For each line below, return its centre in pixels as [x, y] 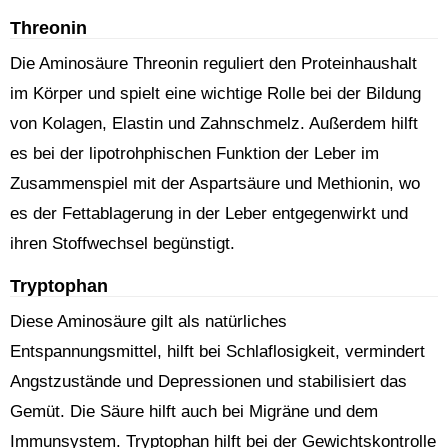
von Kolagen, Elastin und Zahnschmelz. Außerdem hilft [214, 123]
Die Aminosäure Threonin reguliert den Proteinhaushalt [213, 63]
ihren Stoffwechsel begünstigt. [122, 243]
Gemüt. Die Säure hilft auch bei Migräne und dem [194, 411]
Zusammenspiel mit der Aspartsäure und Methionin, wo [215, 183]
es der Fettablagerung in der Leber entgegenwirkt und [209, 213]
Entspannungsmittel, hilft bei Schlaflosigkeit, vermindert [217, 351]
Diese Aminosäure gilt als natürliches [148, 321]
